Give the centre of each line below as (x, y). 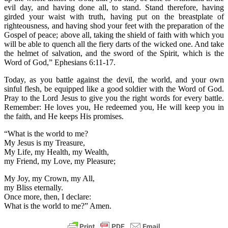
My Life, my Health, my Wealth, (56, 152)
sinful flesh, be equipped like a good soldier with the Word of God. (114, 89)
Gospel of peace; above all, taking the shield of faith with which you (114, 35)
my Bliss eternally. (34, 187)
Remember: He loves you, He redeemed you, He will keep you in (114, 107)
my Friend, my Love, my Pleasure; (60, 161)
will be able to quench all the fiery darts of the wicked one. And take (114, 44)
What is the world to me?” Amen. (58, 206)
